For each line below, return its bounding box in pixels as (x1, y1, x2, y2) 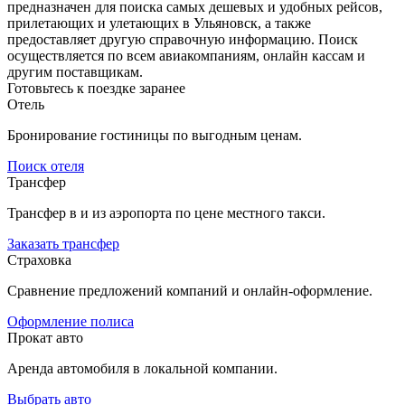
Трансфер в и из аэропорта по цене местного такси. (7, 204, 325, 221)
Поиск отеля (7, 157, 84, 174)
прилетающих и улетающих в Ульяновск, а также (7, 14, 311, 31)
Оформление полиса (7, 313, 134, 329)
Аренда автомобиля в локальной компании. (7, 360, 278, 376)
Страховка (7, 251, 71, 268)
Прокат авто (7, 329, 83, 345)
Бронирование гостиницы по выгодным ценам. (7, 127, 302, 143)
